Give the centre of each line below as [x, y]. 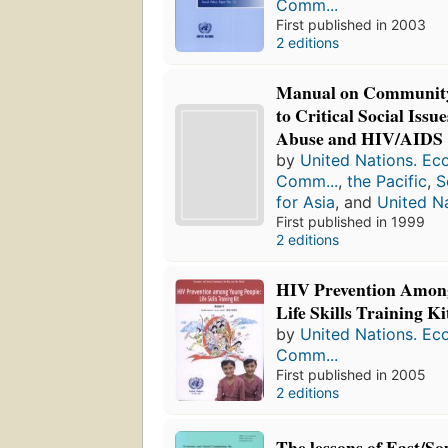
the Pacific [387, 181]
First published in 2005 [351, 375]
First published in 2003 [351, 25]
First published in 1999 [351, 222]
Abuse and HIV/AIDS [360, 138]
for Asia [306, 202]
